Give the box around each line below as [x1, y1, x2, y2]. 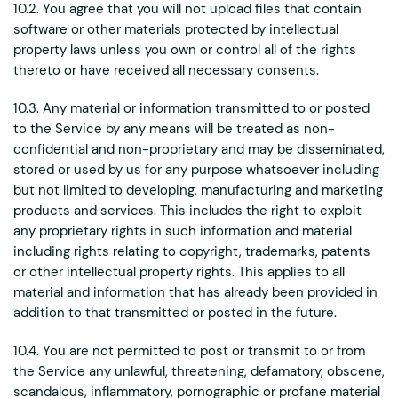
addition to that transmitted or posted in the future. [13, 304, 337, 322]
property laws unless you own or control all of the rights [13, 41, 356, 59]
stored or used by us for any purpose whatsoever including [13, 161, 379, 179]
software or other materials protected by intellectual [13, 20, 338, 38]
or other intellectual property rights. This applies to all [13, 263, 345, 281]
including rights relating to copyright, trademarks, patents [13, 243, 370, 260]
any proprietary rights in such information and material [13, 222, 352, 240]
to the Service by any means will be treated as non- [13, 120, 335, 138]
